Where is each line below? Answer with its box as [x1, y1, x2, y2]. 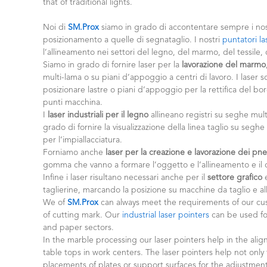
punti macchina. [43, 98, 103, 107]
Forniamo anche [43, 148, 105, 157]
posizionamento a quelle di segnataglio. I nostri [43, 35, 222, 44]
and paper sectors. [43, 223, 114, 232]
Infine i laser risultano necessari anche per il [43, 173, 207, 182]
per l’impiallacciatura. [43, 135, 122, 144]
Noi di [43, 23, 68, 32]
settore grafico [207, 173, 262, 182]
